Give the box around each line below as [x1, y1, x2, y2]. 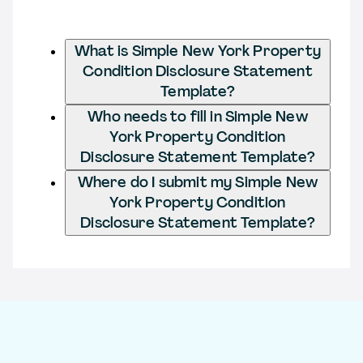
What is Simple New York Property [75, 41, 321, 61]
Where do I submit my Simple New [77, 172, 318, 192]
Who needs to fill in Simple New [88, 106, 308, 126]
